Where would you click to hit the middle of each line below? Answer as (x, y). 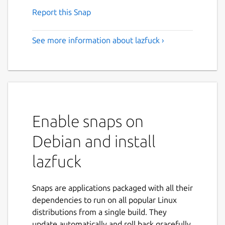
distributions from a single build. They (99, 212)
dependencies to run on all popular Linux (104, 200)
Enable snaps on (88, 121)
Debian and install (94, 141)
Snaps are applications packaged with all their (113, 188)
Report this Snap (62, 12)
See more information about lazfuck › (98, 40)
